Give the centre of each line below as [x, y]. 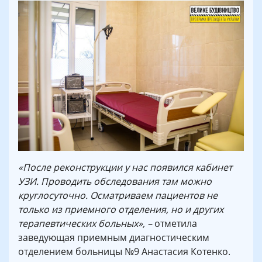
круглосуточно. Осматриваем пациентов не [118, 196]
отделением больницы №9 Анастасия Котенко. [124, 252]
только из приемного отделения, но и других [121, 210]
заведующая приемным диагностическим [114, 238]
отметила [176, 224]
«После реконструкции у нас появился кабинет [125, 168]
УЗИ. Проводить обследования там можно [115, 182]
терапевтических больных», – [86, 224]
